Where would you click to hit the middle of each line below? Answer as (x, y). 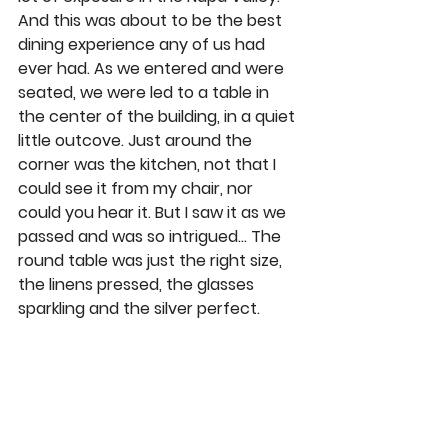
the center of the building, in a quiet (158, 116)
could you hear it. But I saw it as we (154, 212)
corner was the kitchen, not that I (149, 164)
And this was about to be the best (152, 20)
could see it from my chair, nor (137, 188)
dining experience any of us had (143, 44)
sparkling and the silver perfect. (141, 308)
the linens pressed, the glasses (138, 284)
